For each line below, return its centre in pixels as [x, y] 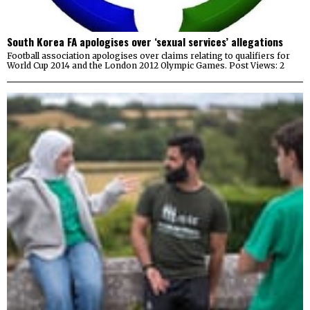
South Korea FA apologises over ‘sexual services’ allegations [145, 41]
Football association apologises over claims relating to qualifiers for [148, 55]
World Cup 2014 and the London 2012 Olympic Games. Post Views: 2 [146, 65]
